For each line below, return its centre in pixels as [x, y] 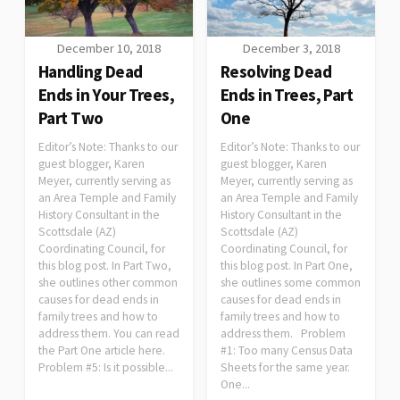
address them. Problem [283, 333]
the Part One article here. [102, 350]
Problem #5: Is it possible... [106, 367]
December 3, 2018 [291, 48]
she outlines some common [291, 282]
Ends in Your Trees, [107, 94]
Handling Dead [91, 71]
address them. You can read [109, 333]
